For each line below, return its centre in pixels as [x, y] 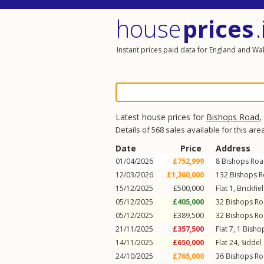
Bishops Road [233, 117]
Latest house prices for [161, 117]
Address [233, 148]
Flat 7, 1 [229, 229]
